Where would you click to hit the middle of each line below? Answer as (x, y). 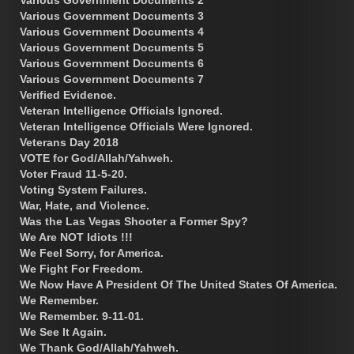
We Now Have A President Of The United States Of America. (179, 284)
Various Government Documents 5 (112, 47)
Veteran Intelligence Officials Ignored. (121, 110)
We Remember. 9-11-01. (82, 316)
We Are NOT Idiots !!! (76, 237)
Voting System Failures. (83, 189)
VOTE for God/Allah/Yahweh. (96, 158)
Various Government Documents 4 (112, 31)
